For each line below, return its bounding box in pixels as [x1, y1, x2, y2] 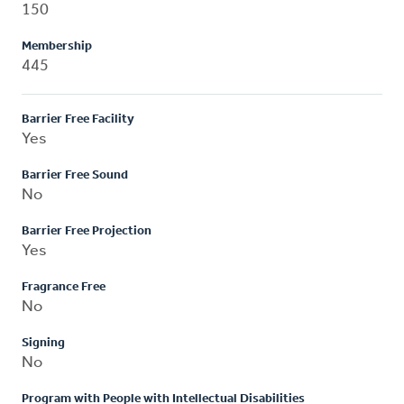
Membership [22, 39, 92, 53]
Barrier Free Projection [22, 224, 151, 238]
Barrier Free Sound [22, 168, 128, 182]
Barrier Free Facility [22, 112, 134, 126]
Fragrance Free [22, 280, 106, 294]
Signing [22, 335, 65, 350]
